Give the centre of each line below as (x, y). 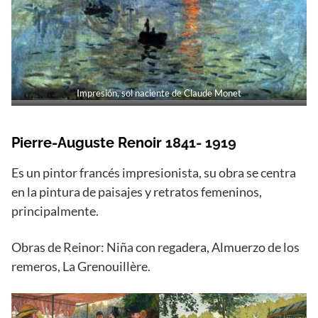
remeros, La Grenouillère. (81, 267)
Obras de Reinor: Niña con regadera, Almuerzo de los (155, 247)
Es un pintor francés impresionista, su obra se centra (154, 173)
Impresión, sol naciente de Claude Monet (159, 93)
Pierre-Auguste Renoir (88, 143)
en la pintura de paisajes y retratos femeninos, (137, 192)
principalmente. (55, 211)
